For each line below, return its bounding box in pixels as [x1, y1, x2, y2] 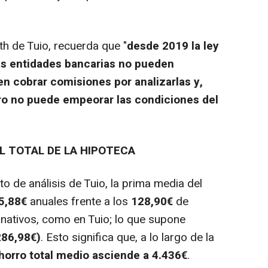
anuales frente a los [27, 193, 131, 211]
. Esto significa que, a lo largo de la [41, 229, 214, 246]
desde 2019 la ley [127, 38, 219, 55]
